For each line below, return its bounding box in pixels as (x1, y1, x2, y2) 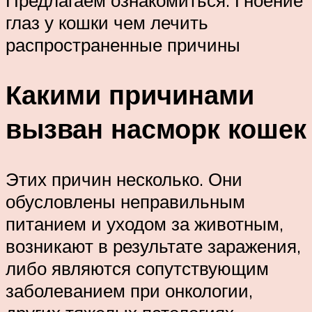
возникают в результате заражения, (6, 235, 301, 258)
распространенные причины (6, 33, 240, 56)
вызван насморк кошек (6, 111, 306, 146)
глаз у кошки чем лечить (6, 10, 208, 33)
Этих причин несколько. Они (6, 168, 242, 191)
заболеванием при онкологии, (6, 279, 253, 302)
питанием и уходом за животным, (6, 212, 283, 235)
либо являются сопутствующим (6, 257, 269, 280)
